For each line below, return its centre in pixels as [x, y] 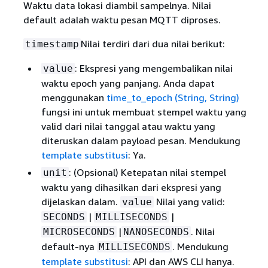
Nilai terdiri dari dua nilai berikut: [153, 43]
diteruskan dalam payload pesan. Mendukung [141, 140]
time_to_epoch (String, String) [173, 97]
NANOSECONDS [156, 232]
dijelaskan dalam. [80, 201]
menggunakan [74, 97]
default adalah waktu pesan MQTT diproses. [122, 19]
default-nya [69, 246]
